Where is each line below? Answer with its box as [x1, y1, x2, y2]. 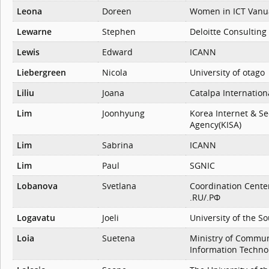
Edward [102, 46, 133, 58]
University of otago [190, 67, 265, 79]
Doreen [102, 5, 131, 17]
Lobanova [17, 180, 58, 192]
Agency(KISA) [190, 119, 241, 131]
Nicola [102, 67, 127, 79]
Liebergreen [17, 67, 66, 79]
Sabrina [102, 139, 133, 151]
